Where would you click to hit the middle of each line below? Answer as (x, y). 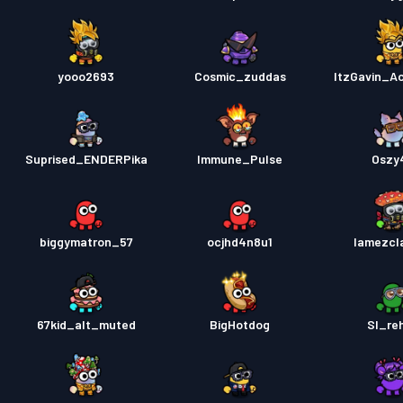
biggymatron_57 (86, 242)
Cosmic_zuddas (240, 76)
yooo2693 (86, 76)
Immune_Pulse (240, 159)
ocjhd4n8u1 (240, 242)
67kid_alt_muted (86, 325)
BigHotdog (240, 325)
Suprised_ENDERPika (86, 159)
